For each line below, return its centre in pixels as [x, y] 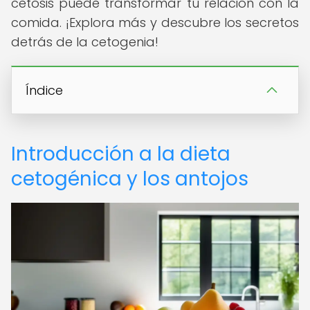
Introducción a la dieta [121, 154]
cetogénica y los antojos [130, 179]
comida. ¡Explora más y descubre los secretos [155, 22]
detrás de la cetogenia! [85, 42]
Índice [44, 90]
